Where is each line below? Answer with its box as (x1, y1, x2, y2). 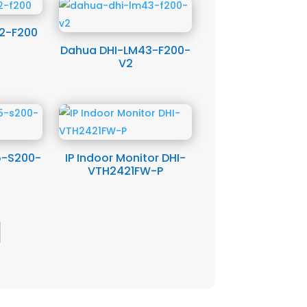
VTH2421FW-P (88, 163, 164, 180)
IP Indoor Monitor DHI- (65, 150, 186, 167)
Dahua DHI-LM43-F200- (60, 42, 191, 59)
